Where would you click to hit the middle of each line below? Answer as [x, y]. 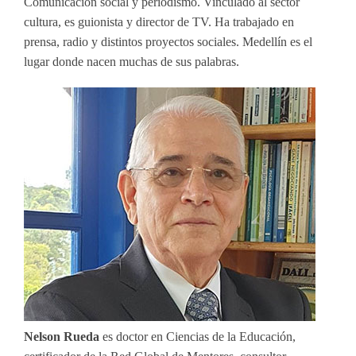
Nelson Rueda [63, 336]
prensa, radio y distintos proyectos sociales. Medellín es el [168, 41]
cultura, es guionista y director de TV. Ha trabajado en [159, 21]
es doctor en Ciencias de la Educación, [199, 336]
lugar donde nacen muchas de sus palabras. [132, 61]
